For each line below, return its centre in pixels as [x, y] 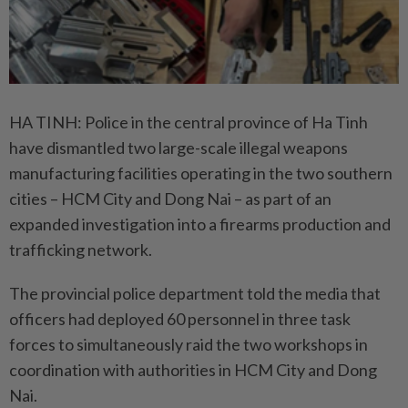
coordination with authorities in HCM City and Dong [193, 369]
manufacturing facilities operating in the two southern [201, 173]
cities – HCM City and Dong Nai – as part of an [170, 198]
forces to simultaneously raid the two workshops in [189, 344]
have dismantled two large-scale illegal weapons [178, 147]
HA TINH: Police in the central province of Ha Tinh [189, 122]
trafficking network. [81, 249]
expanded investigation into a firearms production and [200, 224]
